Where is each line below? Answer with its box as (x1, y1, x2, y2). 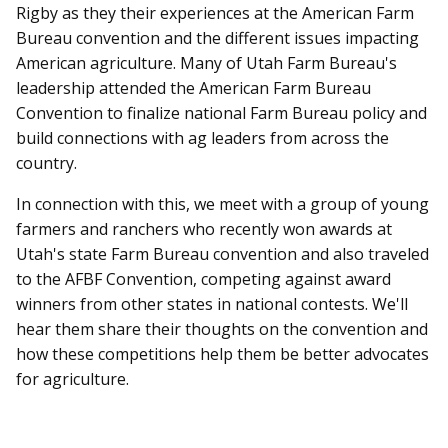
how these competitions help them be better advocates (16, 342, 429, 365)
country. (16, 151, 77, 174)
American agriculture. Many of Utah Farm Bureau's (16, 51, 397, 74)
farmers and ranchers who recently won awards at (16, 217, 392, 240)
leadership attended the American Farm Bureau (16, 76, 371, 99)
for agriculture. (16, 367, 129, 390)
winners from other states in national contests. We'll (16, 292, 408, 315)
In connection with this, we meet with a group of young (16, 192, 429, 215)
